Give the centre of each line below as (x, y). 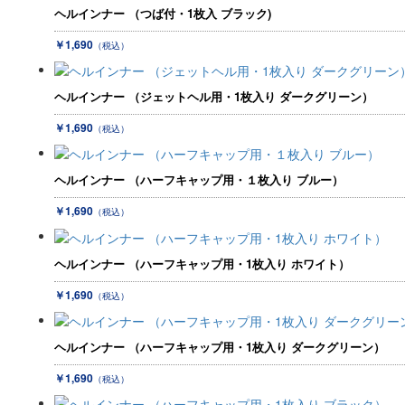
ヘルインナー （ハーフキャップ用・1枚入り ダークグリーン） (220, 346)
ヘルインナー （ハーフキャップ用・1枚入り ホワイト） (202, 263)
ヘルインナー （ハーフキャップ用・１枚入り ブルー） (199, 180)
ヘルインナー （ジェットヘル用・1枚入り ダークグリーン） (214, 96)
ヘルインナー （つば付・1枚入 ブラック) (163, 13)
